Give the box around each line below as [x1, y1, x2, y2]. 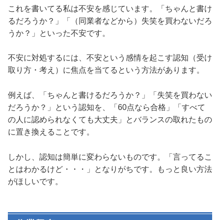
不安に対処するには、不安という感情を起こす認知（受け [8, 54, 212, 62]
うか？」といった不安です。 [8, 28, 110, 37]
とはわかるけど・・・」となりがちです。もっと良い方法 [8, 165, 212, 173]
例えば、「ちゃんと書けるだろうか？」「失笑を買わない [8, 90, 212, 99]
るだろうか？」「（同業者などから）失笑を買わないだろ [8, 16, 212, 25]
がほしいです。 [8, 177, 63, 186]
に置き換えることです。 [8, 127, 94, 136]
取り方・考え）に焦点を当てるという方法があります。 [8, 66, 204, 75]
